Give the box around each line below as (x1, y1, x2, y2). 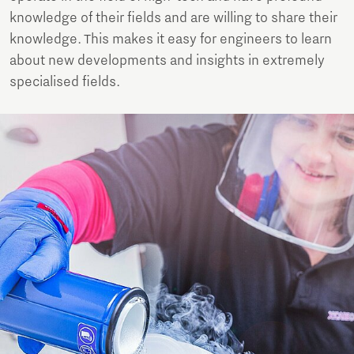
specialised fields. (9, 73, 120, 90)
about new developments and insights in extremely (9, 52, 325, 69)
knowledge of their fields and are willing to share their (9, 9, 337, 26)
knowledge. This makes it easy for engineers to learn (9, 31, 332, 47)
